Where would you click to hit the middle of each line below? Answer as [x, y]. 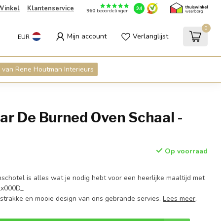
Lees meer [179, 199]
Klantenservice [50, 8]
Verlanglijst [150, 36]
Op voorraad [185, 151]
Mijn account [87, 36]
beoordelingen [112, 11]
